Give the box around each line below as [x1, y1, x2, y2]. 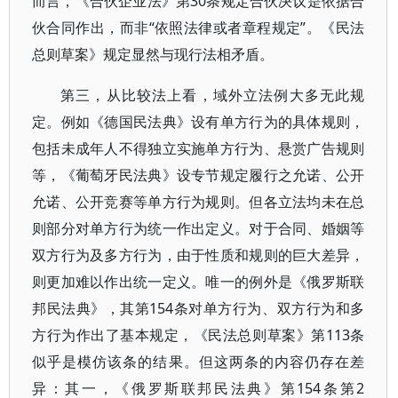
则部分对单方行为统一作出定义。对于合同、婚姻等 [32, 219, 365, 238]
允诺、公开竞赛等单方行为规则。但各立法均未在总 [32, 192, 365, 211]
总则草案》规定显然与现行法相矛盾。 [32, 44, 274, 64]
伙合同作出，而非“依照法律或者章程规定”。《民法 [32, 18, 365, 37]
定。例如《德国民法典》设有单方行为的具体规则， [32, 112, 365, 131]
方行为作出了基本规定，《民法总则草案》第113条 [32, 325, 365, 345]
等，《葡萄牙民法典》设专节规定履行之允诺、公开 [32, 165, 365, 185]
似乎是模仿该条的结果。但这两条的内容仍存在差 [32, 352, 365, 371]
